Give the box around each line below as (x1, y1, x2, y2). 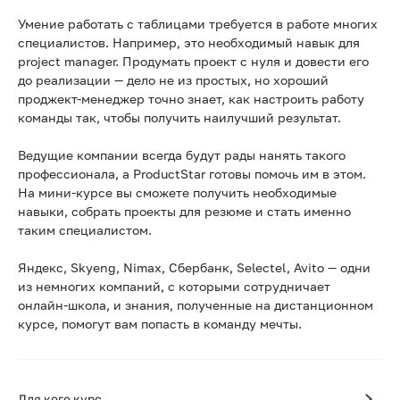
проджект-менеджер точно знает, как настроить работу (18, 91, 364, 106)
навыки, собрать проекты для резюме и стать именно (18, 204, 351, 219)
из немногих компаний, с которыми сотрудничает (18, 279, 330, 294)
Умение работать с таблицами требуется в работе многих (18, 16, 378, 31)
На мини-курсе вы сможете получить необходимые (18, 185, 337, 200)
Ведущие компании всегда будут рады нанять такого (18, 147, 346, 162)
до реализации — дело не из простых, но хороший (18, 72, 329, 87)
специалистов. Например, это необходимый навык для (18, 35, 360, 50)
